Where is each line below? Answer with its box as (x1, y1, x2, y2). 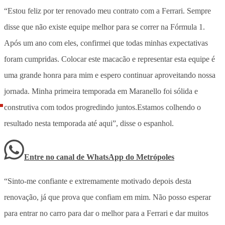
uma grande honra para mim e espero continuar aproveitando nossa (4, 70, 215, 79)
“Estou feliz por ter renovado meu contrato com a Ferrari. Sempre (4, 6, 211, 15)
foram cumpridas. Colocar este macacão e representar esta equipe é (4, 54, 215, 63)
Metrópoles (136, 152, 174, 161)
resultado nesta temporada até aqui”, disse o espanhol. (4, 119, 174, 128)
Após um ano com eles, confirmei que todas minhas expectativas (4, 38, 208, 47)
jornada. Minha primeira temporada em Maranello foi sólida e (4, 86, 198, 95)
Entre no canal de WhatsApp (24, 152, 126, 161)
